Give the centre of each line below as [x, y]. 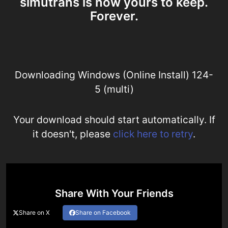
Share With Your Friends [114, 194]
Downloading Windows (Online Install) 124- [114, 75]
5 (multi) [114, 89]
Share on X [34, 213]
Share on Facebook [103, 213]
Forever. [114, 16]
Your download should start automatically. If [114, 120]
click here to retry [153, 134]
